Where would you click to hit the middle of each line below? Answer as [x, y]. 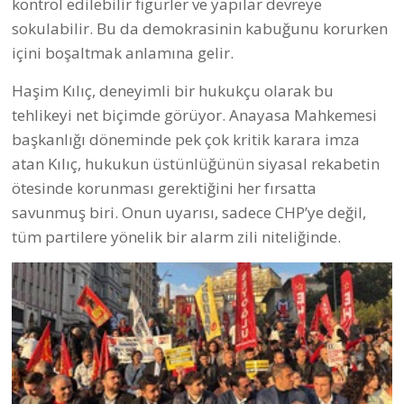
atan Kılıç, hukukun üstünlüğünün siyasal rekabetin [196, 163]
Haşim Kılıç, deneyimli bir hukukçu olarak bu [173, 90]
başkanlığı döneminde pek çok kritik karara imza [186, 139]
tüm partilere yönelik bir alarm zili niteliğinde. [176, 236]
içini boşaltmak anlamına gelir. [123, 52]
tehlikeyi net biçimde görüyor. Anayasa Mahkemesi [194, 115]
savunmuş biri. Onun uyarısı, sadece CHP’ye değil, [189, 212]
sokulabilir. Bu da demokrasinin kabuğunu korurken [200, 28]
